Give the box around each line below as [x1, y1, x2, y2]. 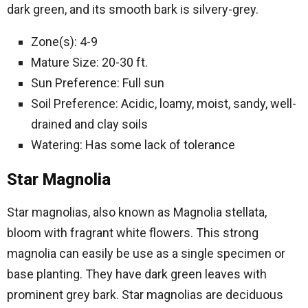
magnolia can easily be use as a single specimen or [7, 246, 285, 261]
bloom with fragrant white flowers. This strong [7, 225, 258, 240]
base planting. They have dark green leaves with [7, 267, 267, 281]
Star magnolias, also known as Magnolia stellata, [7, 205, 267, 219]
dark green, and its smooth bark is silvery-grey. [7, 2, 258, 16]
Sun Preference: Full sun [31, 76, 164, 90]
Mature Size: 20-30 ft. [31, 55, 148, 69]
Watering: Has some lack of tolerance [31, 137, 235, 152]
